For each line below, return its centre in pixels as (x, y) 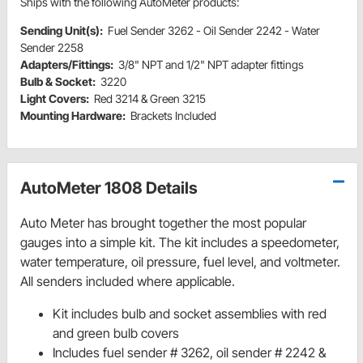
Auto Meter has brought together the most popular (163, 222)
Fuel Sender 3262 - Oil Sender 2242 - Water (214, 30)
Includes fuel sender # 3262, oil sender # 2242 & (189, 352)
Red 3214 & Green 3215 (150, 98)
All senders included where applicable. (128, 281)
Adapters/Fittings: (69, 64)
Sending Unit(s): (64, 30)
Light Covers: (57, 98)
